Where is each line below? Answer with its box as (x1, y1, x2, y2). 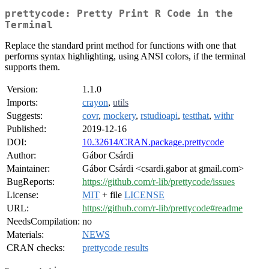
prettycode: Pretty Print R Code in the (5, 8, 233, 20)
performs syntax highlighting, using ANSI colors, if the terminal (5, 51, 246, 62)
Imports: (7, 97, 38, 108)
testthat (183, 110, 209, 121)
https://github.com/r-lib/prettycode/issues (82, 177, 235, 187)
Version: (7, 84, 38, 95)
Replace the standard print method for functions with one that (5, 40, 236, 51)
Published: (7, 124, 46, 134)
